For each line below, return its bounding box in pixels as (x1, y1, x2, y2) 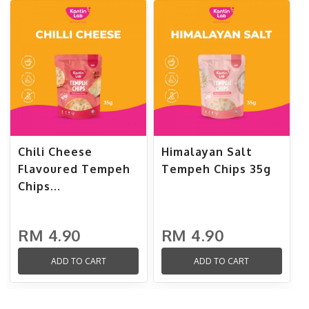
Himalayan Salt (161, 145, 252, 159)
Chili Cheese (18, 145, 92, 159)
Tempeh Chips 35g (161, 162, 271, 177)
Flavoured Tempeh (18, 162, 130, 177)
